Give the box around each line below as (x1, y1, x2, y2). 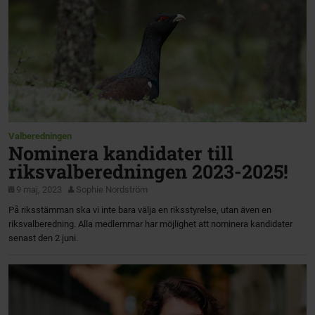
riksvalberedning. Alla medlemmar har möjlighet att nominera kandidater (8, 218, 293, 229)
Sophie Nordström (76, 184, 148, 195)
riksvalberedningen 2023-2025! (8, 159, 289, 184)
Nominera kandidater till (8, 141, 234, 166)
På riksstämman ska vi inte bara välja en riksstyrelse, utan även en (8, 204, 272, 215)
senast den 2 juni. (8, 232, 79, 243)
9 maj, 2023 (16, 184, 63, 195)
